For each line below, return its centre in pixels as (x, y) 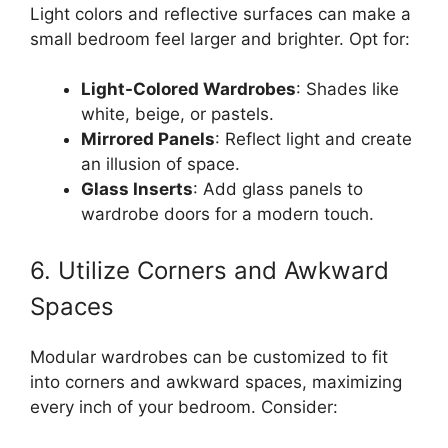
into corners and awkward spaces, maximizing (216, 381)
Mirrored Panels (148, 139)
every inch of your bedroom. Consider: (184, 406)
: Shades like (347, 89)
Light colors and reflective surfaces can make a (220, 13)
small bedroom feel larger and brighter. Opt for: (220, 38)
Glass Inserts (137, 189)
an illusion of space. (160, 164)
